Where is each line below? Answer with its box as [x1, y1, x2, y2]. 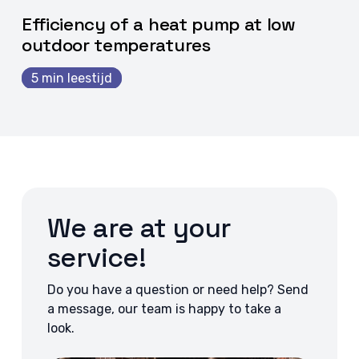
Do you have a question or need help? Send [47, 281, 309, 297]
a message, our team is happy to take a [47, 301, 282, 317]
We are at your [47, 210, 232, 245]
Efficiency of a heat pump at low [21, 12, 296, 36]
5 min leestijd [30, 70, 112, 86]
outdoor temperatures [21, 33, 211, 57]
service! [47, 240, 147, 275]
